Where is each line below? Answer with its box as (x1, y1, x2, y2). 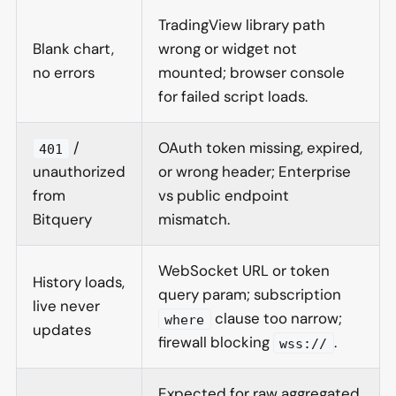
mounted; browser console (158, 62, 345, 82)
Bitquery (33, 209, 92, 229)
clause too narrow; (210, 308, 342, 328)
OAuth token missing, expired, (158, 137, 362, 157)
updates (33, 319, 91, 339)
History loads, (33, 271, 125, 292)
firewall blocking (158, 331, 273, 352)
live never (33, 295, 100, 316)
